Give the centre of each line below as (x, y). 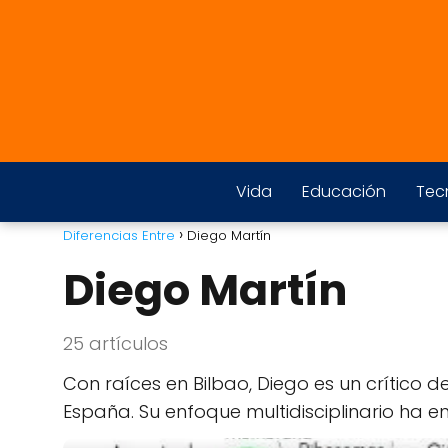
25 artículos (115, 343)
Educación (343, 191)
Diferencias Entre (119, 235)
